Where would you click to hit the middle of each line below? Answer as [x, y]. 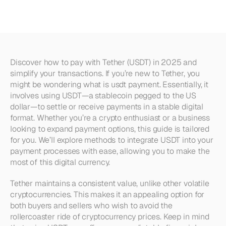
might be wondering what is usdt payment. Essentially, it [109, 84]
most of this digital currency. [60, 162]
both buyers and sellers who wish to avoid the [91, 206]
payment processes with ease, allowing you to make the [110, 151]
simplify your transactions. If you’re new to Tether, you [105, 73]
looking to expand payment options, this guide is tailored [110, 129]
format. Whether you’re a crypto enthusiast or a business [110, 118]
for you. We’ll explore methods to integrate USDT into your [112, 140]
